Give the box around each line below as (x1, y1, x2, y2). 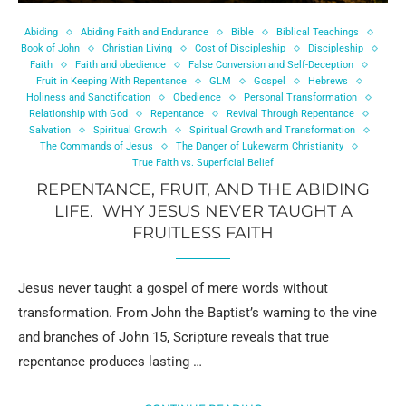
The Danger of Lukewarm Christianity (176, 140, 343, 153)
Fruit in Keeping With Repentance (35, 75, 187, 88)
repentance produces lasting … (18, 353, 202, 371)
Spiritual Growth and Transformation (188, 124, 355, 137)
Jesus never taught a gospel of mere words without (18, 280, 328, 297)
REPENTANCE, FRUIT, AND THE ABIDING (36, 179, 370, 200)
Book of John (20, 43, 80, 55)
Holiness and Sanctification (26, 92, 150, 104)
